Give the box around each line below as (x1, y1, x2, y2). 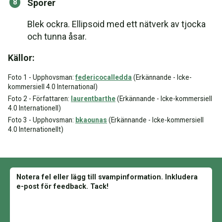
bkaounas (75, 116, 107, 124)
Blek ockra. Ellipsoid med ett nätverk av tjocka (27, 19, 206, 29)
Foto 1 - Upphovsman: (8, 73, 75, 81)
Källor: (8, 53, 35, 63)
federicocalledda (75, 73, 132, 81)
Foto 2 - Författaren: (8, 95, 71, 103)
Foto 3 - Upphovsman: (8, 116, 75, 124)
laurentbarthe (71, 95, 115, 103)
